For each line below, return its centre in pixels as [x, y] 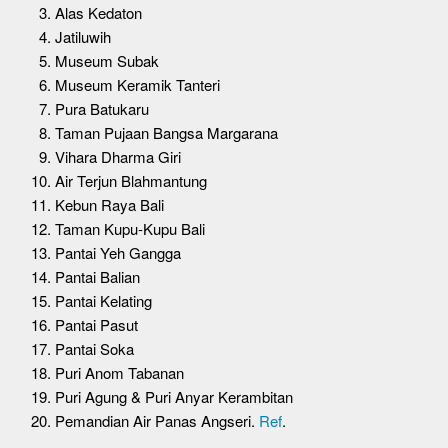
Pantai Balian [97, 276]
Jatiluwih [83, 36]
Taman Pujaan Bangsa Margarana [166, 132]
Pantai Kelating [103, 300]
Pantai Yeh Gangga [118, 252]
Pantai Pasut [96, 324]
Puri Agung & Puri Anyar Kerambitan [174, 396]
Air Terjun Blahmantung [131, 180]
